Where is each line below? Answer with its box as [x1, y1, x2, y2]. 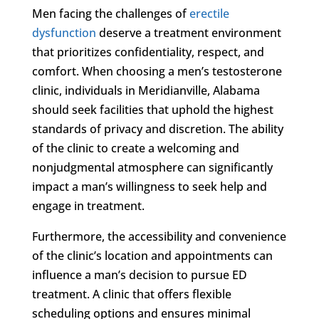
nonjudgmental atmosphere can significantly [31, 159, 273, 175]
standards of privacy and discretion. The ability [31, 120, 283, 137]
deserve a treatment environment [95, 24, 281, 41]
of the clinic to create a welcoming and [31, 140, 239, 156]
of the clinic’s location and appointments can [31, 247, 273, 263]
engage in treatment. [31, 197, 145, 214]
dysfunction [31, 24, 96, 41]
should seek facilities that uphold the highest [31, 101, 273, 117]
